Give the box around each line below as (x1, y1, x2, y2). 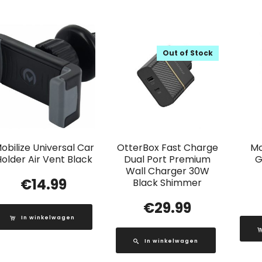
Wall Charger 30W (125, 164, 209, 178)
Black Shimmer (133, 176, 202, 190)
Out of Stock (163, 48, 213, 58)
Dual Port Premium (124, 153, 211, 167)
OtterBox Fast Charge (116, 141, 218, 155)
